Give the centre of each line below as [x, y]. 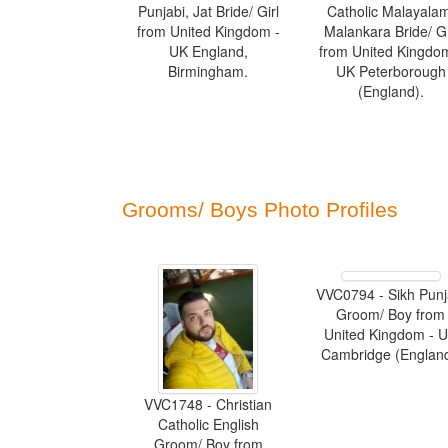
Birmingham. [208, 71]
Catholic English [208, 424]
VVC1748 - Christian [208, 404]
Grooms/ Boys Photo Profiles [260, 209]
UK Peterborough [390, 71]
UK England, [208, 51]
